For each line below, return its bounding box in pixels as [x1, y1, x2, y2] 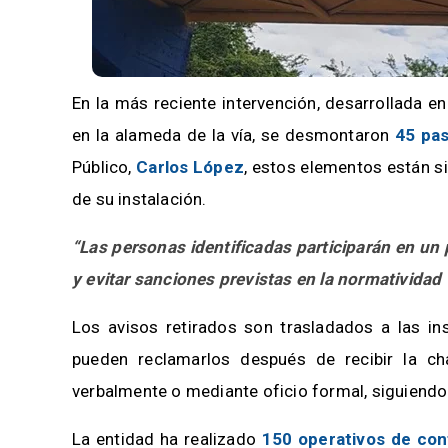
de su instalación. [72, 189, 207, 209]
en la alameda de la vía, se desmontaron [72, 125, 395, 145]
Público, [72, 157, 137, 177]
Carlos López [136, 157, 245, 177]
